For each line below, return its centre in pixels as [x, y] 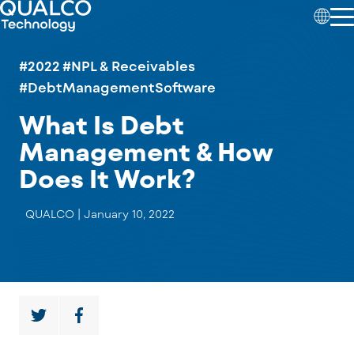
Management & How [146, 151]
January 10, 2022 [129, 214]
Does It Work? [107, 178]
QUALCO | [55, 214]
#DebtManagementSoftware [117, 87]
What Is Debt [102, 124]
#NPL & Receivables [129, 66]
